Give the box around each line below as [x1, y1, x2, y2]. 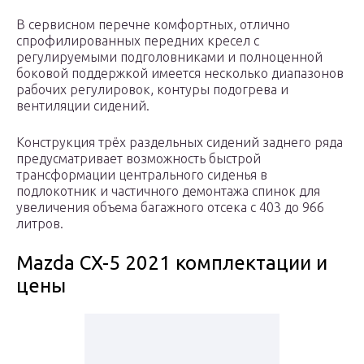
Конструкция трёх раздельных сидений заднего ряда [16, 135, 343, 150]
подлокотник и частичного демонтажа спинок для [16, 184, 320, 199]
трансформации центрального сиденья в [16, 167, 267, 183]
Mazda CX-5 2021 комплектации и [16, 252, 327, 275]
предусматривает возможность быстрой [16, 151, 261, 167]
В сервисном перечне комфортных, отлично [16, 17, 290, 32]
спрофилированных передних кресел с [16, 33, 259, 49]
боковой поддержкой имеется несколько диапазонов [16, 66, 344, 81]
